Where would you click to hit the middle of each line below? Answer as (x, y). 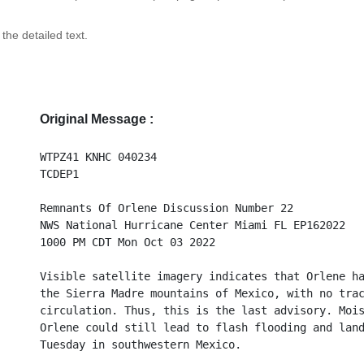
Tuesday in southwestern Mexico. (141, 344)
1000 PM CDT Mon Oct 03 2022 (128, 242)
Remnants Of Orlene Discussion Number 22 (167, 208)
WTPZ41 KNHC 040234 (99, 157)
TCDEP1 (60, 174)
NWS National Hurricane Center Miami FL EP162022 (193, 225)
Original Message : (97, 119)
